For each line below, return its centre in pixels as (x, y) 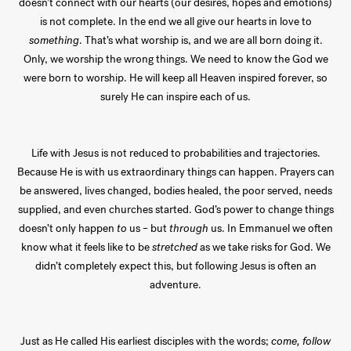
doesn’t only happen (67, 229)
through (190, 229)
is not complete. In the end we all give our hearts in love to (175, 22)
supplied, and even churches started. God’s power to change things (175, 210)
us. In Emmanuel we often (271, 229)
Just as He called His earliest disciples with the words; (146, 342)
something (54, 41)
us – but (148, 229)
